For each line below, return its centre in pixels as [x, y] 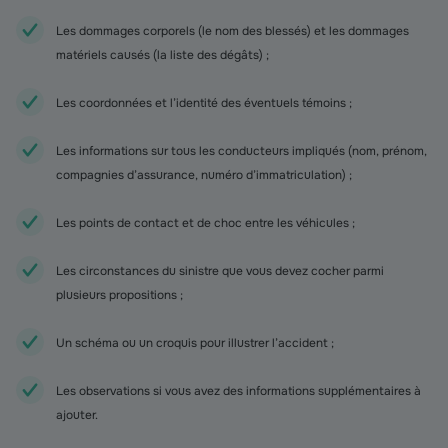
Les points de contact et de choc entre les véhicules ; [205, 223]
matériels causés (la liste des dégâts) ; [162, 55]
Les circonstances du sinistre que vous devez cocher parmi [220, 271]
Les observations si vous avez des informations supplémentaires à [238, 391]
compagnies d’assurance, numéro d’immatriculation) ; [204, 175]
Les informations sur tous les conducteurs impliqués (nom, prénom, [241, 151]
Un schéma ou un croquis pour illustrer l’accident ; [195, 343]
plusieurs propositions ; [119, 295]
